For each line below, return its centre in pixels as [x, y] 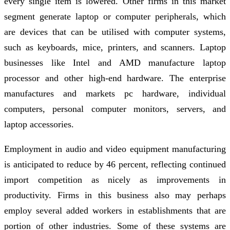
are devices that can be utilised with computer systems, [115, 32]
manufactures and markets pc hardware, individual [115, 93]
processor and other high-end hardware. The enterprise [115, 78]
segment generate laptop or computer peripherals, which [115, 16]
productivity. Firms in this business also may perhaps [115, 195]
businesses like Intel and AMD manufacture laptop [115, 62]
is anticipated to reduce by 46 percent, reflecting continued [115, 164]
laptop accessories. [39, 124]
